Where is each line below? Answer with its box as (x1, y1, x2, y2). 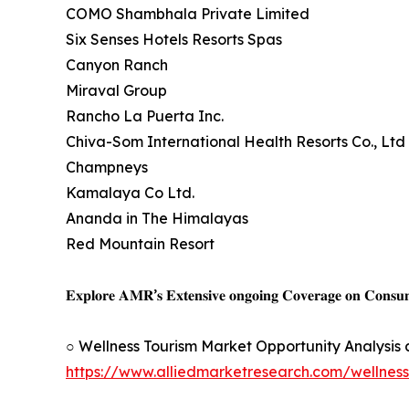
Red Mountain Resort (66, 235, 215, 254)
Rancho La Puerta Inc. (66, 107, 224, 126)
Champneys (66, 158, 148, 177)
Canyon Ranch (66, 56, 168, 75)
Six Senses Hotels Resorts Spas (66, 30, 282, 49)
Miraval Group (66, 81, 167, 100)
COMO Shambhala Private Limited (66, 5, 309, 24)
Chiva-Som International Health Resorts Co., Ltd (66, 132, 405, 152)
